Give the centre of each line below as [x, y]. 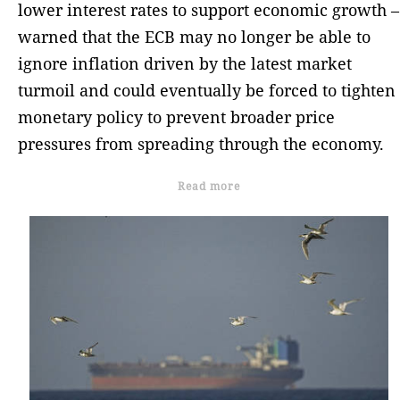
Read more [209, 186]
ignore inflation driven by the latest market [185, 63]
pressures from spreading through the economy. [201, 143]
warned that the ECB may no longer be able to [194, 36]
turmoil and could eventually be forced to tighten [207, 90]
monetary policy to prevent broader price [176, 117]
